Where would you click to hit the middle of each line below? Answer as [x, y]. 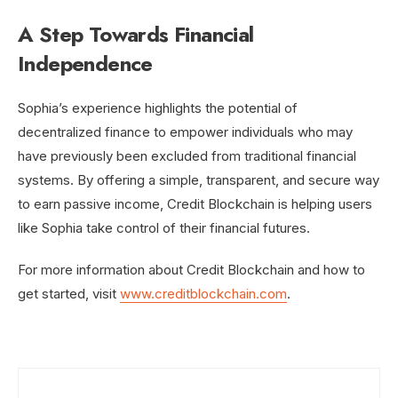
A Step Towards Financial [136, 34]
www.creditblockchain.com [203, 294]
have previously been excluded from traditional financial [187, 156]
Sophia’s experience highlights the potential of [158, 108]
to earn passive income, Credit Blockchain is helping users [195, 204]
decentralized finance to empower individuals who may [185, 132]
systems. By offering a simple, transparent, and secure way [199, 180]
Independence [85, 64]
